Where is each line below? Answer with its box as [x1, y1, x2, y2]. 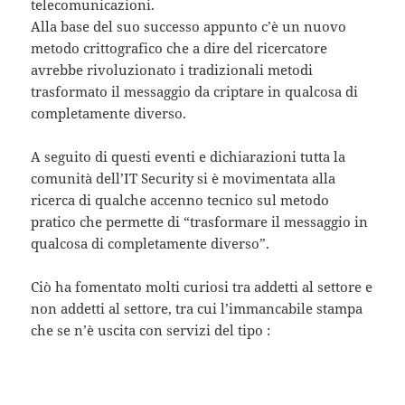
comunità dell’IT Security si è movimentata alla [31, 169, 336, 188]
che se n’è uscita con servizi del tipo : [31, 321, 271, 340]
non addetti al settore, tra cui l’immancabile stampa [31, 299, 363, 318]
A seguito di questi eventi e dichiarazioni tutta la [31, 147, 346, 166]
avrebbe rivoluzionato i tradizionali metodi [31, 61, 314, 80]
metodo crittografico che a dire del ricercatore [31, 39, 328, 58]
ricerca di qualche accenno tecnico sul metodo [31, 191, 330, 210]
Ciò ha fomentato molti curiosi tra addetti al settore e [31, 278, 373, 297]
